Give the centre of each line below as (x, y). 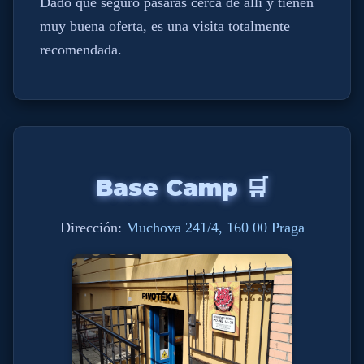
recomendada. (81, 50)
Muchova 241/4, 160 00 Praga (215, 227)
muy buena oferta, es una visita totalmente (165, 26)
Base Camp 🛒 (182, 188)
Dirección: (93, 227)
